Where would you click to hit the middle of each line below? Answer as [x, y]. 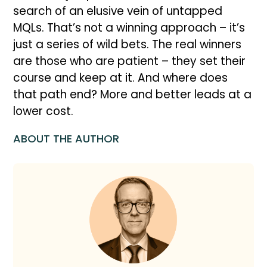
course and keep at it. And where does [121, 77]
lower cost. [44, 111]
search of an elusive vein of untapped [118, 11]
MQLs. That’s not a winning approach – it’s [129, 27]
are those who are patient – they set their [130, 61]
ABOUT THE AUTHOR [66, 138]
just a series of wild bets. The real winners [128, 44]
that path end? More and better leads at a [133, 94]
